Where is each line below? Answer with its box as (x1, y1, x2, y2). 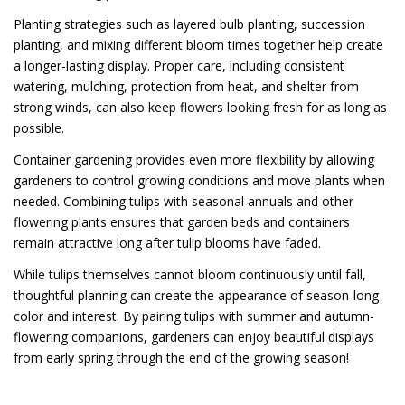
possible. (14, 118, 64, 137)
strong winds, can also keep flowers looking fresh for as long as (14, 98, 387, 116)
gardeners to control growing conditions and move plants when (14, 171, 385, 189)
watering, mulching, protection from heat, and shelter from (14, 77, 359, 95)
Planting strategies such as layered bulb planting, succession (14, 14, 365, 33)
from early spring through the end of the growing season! (14, 348, 349, 366)
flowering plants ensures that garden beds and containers (14, 212, 350, 231)
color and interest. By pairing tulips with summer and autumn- (14, 306, 374, 325)
